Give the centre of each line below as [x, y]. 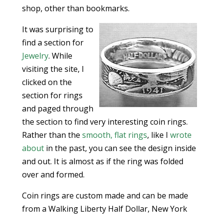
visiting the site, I [53, 69]
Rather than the [52, 135]
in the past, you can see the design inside [120, 148]
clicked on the [47, 82]
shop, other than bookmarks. [76, 8]
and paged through [57, 109]
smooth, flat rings [114, 135]
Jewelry [35, 56]
